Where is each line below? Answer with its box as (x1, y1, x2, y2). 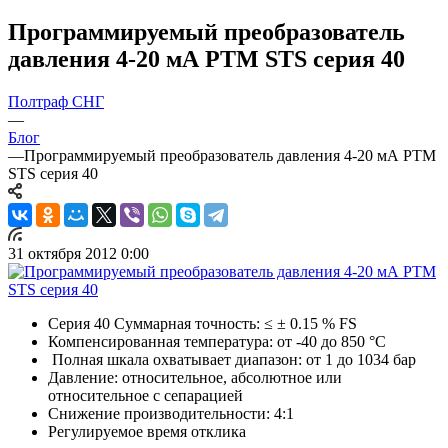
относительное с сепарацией (48, 386, 243, 404)
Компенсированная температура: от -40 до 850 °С (48, 332, 386, 350)
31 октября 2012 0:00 (8, 244, 149, 262)
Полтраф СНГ (8, 92, 104, 110)
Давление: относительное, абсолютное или (48, 368, 342, 386)
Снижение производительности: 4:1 (48, 404, 294, 422)
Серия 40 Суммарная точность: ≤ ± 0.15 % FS (48, 314, 361, 332)
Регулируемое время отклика (48, 422, 246, 440)
